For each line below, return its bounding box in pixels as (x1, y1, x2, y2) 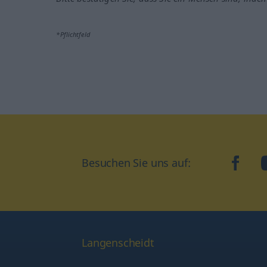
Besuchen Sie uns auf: (82, 156, 191, 170)
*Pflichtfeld (56, 30, 90, 39)
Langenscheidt (82, 235, 154, 250)
